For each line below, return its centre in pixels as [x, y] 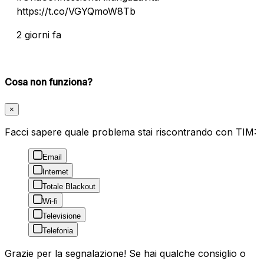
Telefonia [58, 231]
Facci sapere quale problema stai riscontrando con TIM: [131, 132]
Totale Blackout [69, 187]
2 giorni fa [39, 34]
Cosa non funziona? [49, 82]
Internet [55, 172]
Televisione [62, 216]
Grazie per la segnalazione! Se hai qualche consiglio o [125, 254]
